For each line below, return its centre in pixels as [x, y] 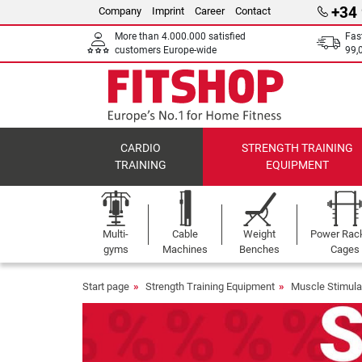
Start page [106, 286]
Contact [253, 11]
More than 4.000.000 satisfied [180, 36]
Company [120, 11]
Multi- [116, 234]
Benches [260, 249]
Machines [185, 249]
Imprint [168, 11]
